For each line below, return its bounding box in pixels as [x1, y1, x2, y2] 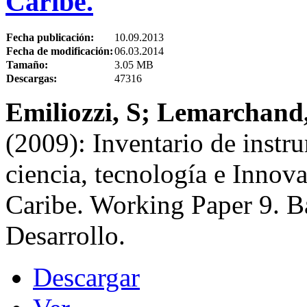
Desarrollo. [5, 220, 125, 250]
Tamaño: [6, 58, 48, 71]
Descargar [33, 262, 140, 292]
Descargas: [6, 72, 57, 84]
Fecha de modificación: [6, 45, 113, 57]
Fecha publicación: [6, 31, 94, 43]
